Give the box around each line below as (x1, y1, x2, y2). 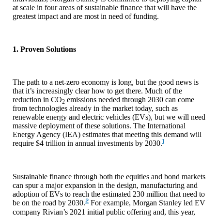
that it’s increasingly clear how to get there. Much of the (13, 86, 182, 95)
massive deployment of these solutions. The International (13, 121, 186, 130)
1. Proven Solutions (13, 45, 77, 53)
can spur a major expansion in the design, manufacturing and (13, 181, 198, 189)
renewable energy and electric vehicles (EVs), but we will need (13, 112, 205, 121)
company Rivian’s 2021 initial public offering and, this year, (13, 207, 195, 216)
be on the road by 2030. (13, 198, 85, 207)
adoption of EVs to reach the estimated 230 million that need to (13, 189, 205, 198)
